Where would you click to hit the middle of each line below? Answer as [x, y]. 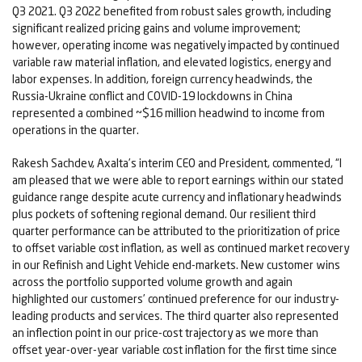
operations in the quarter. [76, 130]
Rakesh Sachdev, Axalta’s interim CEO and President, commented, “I [177, 163]
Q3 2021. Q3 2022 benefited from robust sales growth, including [172, 11]
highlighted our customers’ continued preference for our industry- [176, 299]
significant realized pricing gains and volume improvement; [156, 28]
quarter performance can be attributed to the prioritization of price [176, 231]
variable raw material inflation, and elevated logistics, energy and [172, 62]
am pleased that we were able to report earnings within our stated [178, 180]
